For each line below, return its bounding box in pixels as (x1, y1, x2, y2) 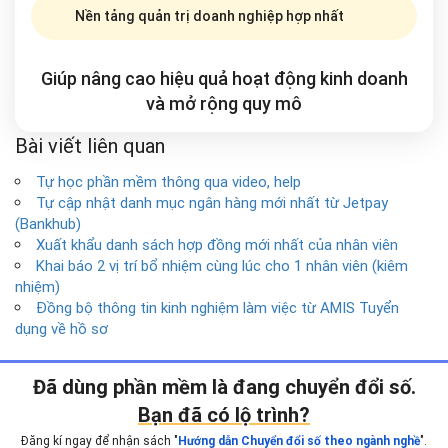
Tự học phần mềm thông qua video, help (36, 172, 301, 192)
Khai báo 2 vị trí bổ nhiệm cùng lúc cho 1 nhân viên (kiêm (36, 256, 408, 276)
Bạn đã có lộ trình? (138, 402, 310, 427)
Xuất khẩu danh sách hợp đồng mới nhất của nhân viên (36, 235, 398, 255)
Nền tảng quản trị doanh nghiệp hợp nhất (75, 7, 344, 26)
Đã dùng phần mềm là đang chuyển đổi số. (32, 374, 416, 399)
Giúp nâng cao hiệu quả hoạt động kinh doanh (40, 67, 408, 91)
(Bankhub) (15, 214, 81, 234)
